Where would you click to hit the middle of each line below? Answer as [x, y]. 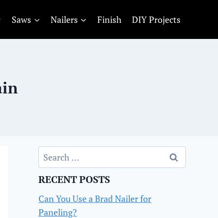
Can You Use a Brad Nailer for [95, 199]
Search [51, 153]
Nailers [64, 19]
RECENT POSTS [74, 179]
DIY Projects [156, 19]
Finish [109, 19]
